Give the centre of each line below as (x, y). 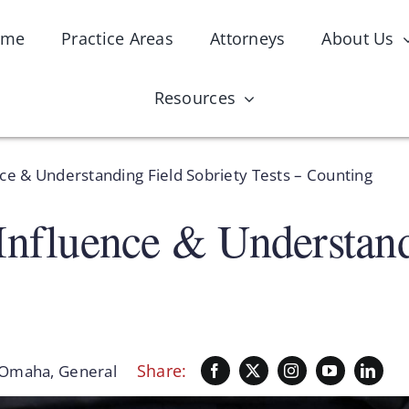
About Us (358, 38)
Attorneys (247, 38)
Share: (162, 370)
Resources (195, 98)
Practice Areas (117, 38)
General (88, 371)
